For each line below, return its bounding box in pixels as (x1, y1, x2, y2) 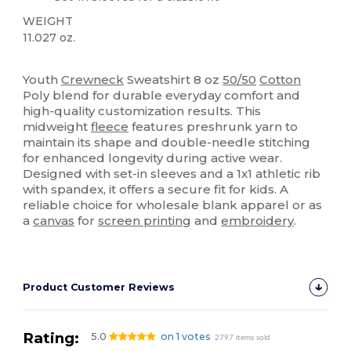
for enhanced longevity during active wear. (23, 150, 283, 165)
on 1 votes (160, 330, 211, 342)
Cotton (259, 71, 302, 87)
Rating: (23, 328, 80, 347)
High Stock (74, 58, 121, 69)
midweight (23, 118, 92, 134)
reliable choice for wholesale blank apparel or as (23, 197, 323, 212)
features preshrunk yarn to (128, 118, 299, 134)
